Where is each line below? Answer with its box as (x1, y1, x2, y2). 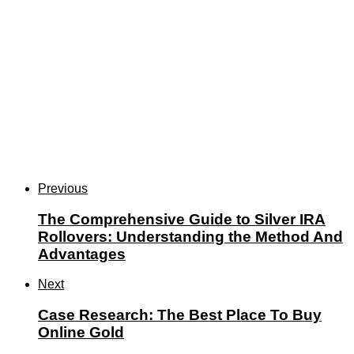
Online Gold (38, 324, 124, 341)
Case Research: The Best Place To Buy (38, 307, 322, 324)
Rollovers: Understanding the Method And (38, 228, 343, 245)
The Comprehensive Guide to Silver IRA (38, 210, 326, 228)
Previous (38, 182, 88, 196)
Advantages (38, 245, 126, 262)
